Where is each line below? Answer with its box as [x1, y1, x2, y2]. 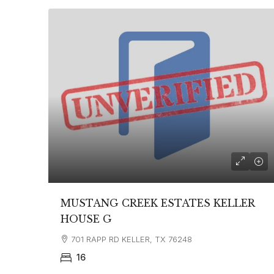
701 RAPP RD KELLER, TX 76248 [71, 234, 192, 244]
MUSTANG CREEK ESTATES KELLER [61, 196, 254, 209]
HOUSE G [61, 212, 112, 225]
